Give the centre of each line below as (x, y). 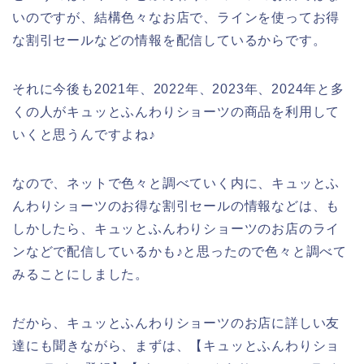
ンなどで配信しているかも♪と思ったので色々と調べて (180, 251)
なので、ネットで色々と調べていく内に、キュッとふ (176, 183)
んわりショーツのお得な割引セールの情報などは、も (176, 206)
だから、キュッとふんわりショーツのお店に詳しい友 (176, 323)
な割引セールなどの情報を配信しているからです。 (169, 40)
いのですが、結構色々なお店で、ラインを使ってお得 (176, 17)
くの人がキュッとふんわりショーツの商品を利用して (176, 111)
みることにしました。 (81, 274)
